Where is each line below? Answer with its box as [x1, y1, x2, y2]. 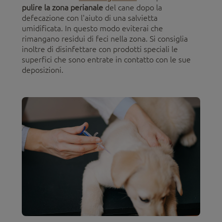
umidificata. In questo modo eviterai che [22, 23, 163, 33]
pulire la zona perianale [22, 2, 103, 12]
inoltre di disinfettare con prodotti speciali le [22, 44, 178, 54]
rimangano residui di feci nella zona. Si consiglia [22, 34, 188, 43]
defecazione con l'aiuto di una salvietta [22, 13, 158, 22]
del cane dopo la [103, 2, 162, 12]
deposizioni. [22, 65, 67, 74]
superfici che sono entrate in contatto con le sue [22, 55, 191, 64]
